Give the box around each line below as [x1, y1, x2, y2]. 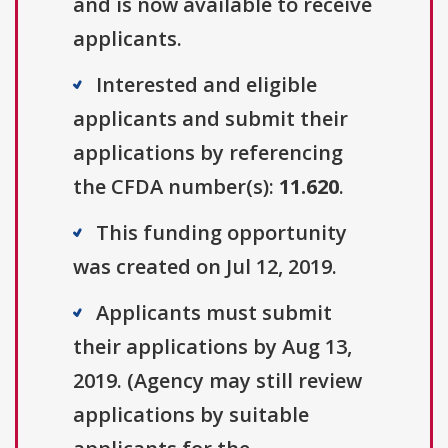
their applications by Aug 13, [73, 333, 352, 361]
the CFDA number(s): [73, 173, 279, 201]
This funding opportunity [96, 219, 347, 247]
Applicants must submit [96, 299, 332, 327]
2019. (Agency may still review [73, 367, 362, 395]
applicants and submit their [73, 105, 348, 133]
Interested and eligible [96, 71, 317, 99]
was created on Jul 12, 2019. [73, 253, 337, 281]
